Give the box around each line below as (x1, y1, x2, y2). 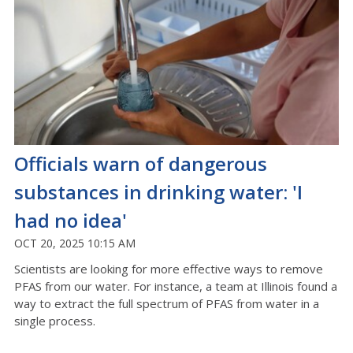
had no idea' (14, 206, 127, 233)
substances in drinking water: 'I (14, 178, 303, 205)
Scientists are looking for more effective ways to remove (14, 260, 323, 277)
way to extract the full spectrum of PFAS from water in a (14, 295, 319, 311)
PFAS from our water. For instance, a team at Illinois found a (14, 277, 337, 294)
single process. (14, 312, 95, 329)
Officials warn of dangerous (14, 150, 267, 176)
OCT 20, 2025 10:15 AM (14, 235, 136, 251)
